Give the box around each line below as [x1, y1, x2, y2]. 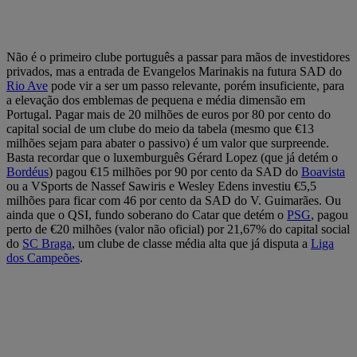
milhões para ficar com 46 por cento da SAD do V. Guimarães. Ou [6, 193, 341, 207]
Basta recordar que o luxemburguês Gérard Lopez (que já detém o [6, 150, 338, 164]
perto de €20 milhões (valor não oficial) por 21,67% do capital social [6, 222, 350, 236]
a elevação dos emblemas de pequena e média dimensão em [6, 92, 305, 107]
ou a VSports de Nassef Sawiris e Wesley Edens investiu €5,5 [6, 178, 316, 193]
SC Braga [22, 236, 72, 250]
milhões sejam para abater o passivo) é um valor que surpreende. [6, 135, 329, 150]
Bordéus [6, 164, 49, 178]
